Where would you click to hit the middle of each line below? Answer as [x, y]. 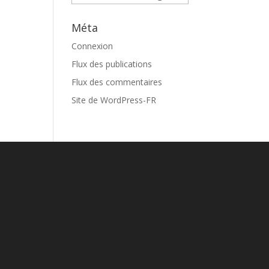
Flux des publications [112, 64]
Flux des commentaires [117, 82]
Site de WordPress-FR [114, 100]
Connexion [92, 46]
